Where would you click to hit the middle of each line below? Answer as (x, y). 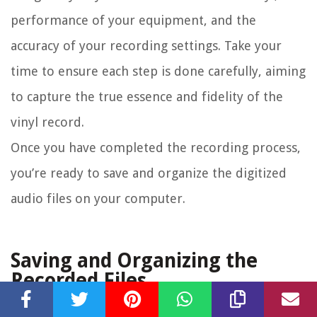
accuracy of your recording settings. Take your (146, 46)
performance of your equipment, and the (133, 21)
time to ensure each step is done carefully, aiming (158, 71)
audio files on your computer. (98, 199)
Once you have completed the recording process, (156, 148)
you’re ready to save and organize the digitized (149, 173)
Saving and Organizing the (134, 261)
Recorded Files (79, 281)
